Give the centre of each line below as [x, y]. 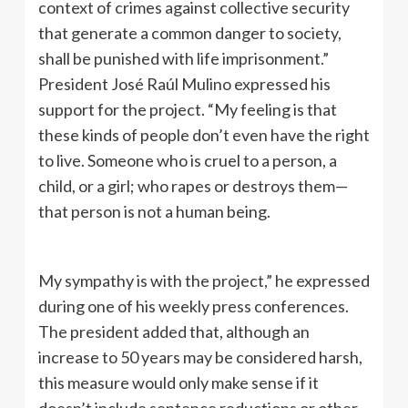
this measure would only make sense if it [178, 382]
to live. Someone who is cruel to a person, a [188, 160]
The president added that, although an [174, 331]
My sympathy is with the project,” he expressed [204, 280]
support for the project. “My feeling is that [188, 109]
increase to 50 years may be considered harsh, [200, 357]
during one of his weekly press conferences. [195, 306]
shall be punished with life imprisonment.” [185, 58]
